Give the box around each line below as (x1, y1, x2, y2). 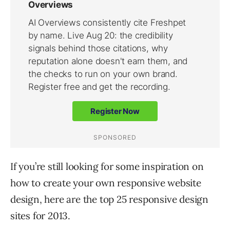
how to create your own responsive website (10, 176, 201, 189)
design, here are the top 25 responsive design (10, 193, 208, 205)
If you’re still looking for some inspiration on (10, 160, 204, 172)
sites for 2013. (10, 209, 71, 222)
